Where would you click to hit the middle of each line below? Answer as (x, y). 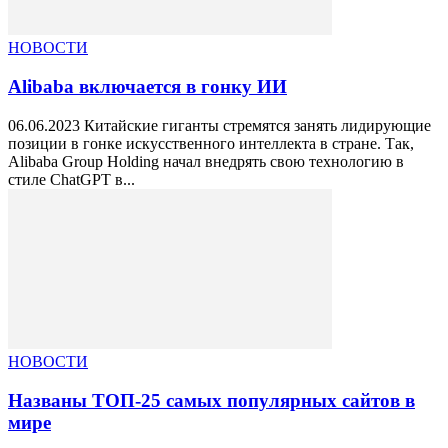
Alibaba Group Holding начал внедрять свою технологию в (206, 161)
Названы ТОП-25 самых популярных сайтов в (211, 400)
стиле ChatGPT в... (71, 179)
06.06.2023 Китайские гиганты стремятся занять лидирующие (219, 125)
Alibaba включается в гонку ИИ (147, 87)
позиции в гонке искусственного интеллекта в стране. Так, (211, 143)
